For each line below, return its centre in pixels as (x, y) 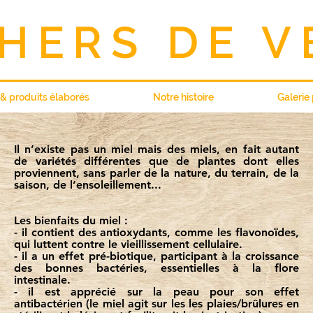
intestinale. (42, 280)
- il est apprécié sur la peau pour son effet (156, 292)
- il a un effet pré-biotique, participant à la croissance (156, 256)
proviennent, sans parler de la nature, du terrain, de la (156, 173)
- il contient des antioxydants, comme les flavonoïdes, (156, 232)
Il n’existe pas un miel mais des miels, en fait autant (156, 149)
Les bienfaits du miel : (71, 220)
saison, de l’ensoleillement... (89, 185)
